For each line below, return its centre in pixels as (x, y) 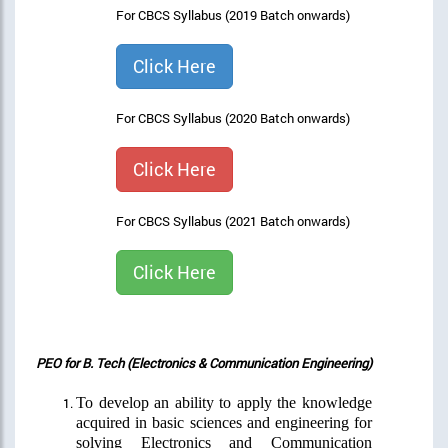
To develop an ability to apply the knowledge (224, 402)
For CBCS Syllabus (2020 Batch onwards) (233, 117)
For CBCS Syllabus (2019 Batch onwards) (233, 14)
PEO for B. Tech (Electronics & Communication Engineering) (204, 362)
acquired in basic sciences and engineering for (224, 422)
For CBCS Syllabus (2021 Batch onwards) (233, 220)
